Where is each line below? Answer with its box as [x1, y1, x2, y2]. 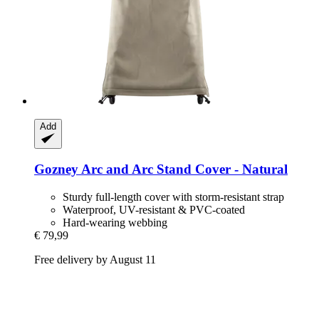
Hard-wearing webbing [63, 216, 167, 229]
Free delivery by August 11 [34, 253, 156, 266]
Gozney [34, 162, 78, 177]
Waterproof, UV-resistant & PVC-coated [63, 204, 245, 216]
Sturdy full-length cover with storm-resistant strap [63, 191, 284, 204]
